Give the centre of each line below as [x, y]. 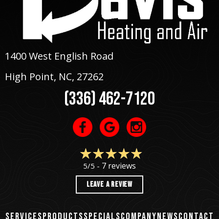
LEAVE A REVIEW [109, 184]
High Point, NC [38, 76]
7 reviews [119, 165]
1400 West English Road [59, 56]
